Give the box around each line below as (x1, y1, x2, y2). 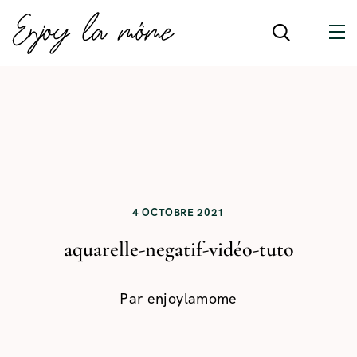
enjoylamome (147, 289, 237, 308)
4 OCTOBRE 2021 (131, 206, 226, 219)
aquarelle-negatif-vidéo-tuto (63, 237, 294, 261)
